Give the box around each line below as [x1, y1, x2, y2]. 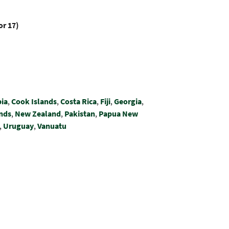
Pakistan [64, 108, 95, 119]
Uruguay [3, 121, 34, 131]
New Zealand [15, 108, 61, 119]
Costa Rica [60, 96, 97, 106]
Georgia [114, 96, 142, 106]
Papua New [99, 108, 138, 119]
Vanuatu [37, 121, 66, 131]
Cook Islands [11, 96, 57, 106]
